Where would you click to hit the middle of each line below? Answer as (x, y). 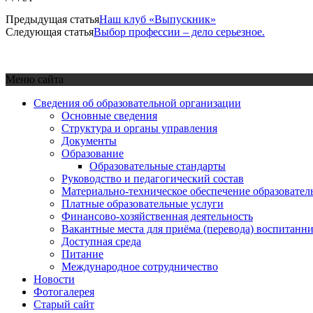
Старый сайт (64, 304)
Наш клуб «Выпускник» (158, 19)
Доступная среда (101, 241)
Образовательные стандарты (158, 166)
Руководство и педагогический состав (153, 178)
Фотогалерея (64, 291)
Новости (54, 279)
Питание (82, 254)
